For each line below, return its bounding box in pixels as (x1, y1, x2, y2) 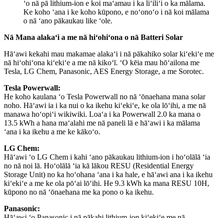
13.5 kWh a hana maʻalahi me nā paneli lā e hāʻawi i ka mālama (4, 118, 200, 127)
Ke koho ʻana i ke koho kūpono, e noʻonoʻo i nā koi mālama (23, 7, 209, 16)
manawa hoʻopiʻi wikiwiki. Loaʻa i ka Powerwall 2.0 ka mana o (4, 109, 200, 118)
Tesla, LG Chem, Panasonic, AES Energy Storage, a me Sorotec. (4, 67, 204, 75)
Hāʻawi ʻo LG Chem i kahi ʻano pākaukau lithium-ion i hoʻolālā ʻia (4, 152, 210, 161)
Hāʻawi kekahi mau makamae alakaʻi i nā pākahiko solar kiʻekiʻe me (4, 49, 214, 58)
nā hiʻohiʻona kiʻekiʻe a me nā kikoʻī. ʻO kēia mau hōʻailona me (4, 58, 200, 67)
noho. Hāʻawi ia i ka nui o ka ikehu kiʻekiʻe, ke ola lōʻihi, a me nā (4, 101, 206, 109)
